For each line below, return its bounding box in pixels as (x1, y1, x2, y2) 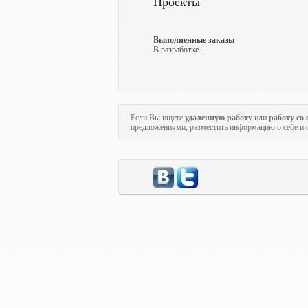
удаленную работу (185, 113, 252, 122)
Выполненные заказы (153, 35, 234, 45)
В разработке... (153, 45, 205, 54)
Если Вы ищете (131, 113, 185, 122)
